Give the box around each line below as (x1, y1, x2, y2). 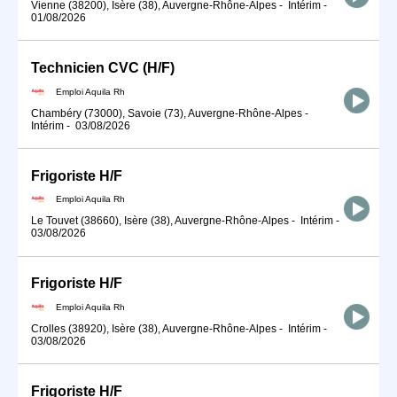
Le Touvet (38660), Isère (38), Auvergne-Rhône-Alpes (31, 214, 289, 228)
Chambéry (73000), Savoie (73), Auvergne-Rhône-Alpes (31, 106, 302, 120)
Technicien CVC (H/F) (31, 59, 175, 75)
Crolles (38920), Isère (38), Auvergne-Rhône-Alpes (31, 323, 276, 335)
